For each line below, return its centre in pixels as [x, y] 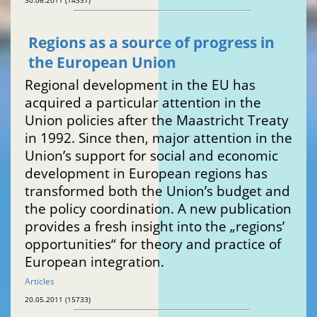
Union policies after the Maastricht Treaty [157, 120]
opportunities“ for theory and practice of [153, 244]
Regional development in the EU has [140, 85]
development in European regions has [146, 173]
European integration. [94, 262]
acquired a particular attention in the [143, 103]
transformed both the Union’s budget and [157, 191]
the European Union [102, 63]
